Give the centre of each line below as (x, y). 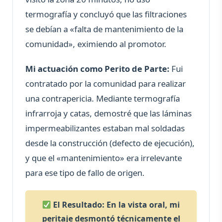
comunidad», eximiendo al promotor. (96, 44)
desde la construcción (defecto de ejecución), (110, 143)
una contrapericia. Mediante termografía (103, 99)
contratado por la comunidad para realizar (106, 84)
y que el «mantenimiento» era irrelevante (104, 158)
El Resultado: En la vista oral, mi (116, 205)
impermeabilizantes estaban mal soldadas (105, 128)
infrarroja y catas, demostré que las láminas (109, 113)
